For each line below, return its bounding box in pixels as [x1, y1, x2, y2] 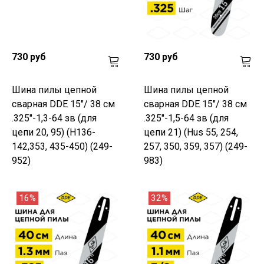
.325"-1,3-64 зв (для [12, 112, 97, 124]
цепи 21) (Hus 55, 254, [144, 126, 238, 138]
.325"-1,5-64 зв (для [144, 112, 229, 124]
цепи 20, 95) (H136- [12, 126, 95, 138]
